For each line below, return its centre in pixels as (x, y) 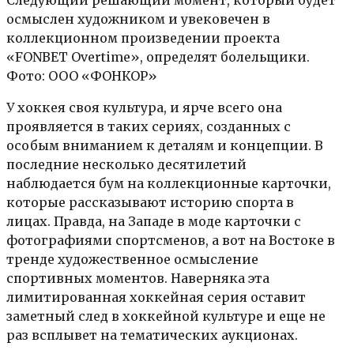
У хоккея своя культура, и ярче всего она (144, 107)
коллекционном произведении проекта (143, 38)
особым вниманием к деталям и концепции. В (165, 145)
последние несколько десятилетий (126, 164)
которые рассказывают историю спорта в (150, 202)
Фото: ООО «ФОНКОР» (82, 75)
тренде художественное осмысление (132, 259)
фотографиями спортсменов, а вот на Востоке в (171, 240)
